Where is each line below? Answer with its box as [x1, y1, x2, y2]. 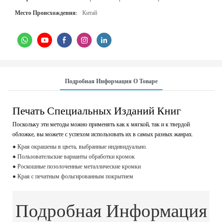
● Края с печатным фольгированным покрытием [12, 171, 133, 182]
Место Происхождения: [15, 8, 77, 18]
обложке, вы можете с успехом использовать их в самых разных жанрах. [12, 130, 193, 140]
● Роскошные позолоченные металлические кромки [12, 162, 141, 172]
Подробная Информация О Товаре [64, 76, 158, 87]
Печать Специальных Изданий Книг [12, 103, 181, 118]
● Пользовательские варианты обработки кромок [12, 152, 135, 162]
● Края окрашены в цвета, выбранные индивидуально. [12, 142, 147, 152]
